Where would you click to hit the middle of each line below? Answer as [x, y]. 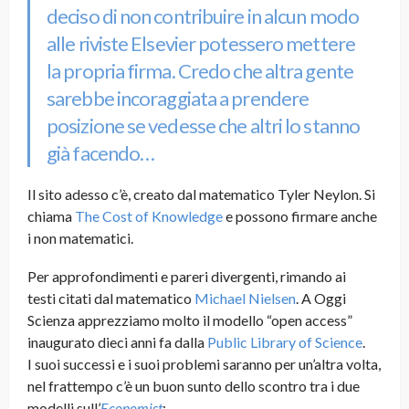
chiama [51, 216]
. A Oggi [321, 299]
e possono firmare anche [300, 216]
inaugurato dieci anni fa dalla [117, 342]
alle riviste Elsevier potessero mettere [201, 44]
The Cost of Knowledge [149, 216]
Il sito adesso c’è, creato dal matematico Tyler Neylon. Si [201, 194]
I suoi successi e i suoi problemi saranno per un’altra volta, [204, 364]
